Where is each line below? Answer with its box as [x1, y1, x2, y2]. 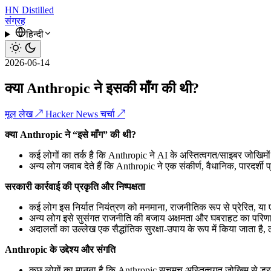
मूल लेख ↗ [5, 108, 45, 119]
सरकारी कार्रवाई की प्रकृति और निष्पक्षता [5, 181, 145, 192]
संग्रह [5, 16, 25, 26]
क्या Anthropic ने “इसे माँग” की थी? [5, 129, 136, 140]
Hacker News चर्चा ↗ [45, 108, 125, 119]
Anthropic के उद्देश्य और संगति [5, 244, 116, 255]
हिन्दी [25, 29, 44, 39]
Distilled [22, 5, 54, 15]
